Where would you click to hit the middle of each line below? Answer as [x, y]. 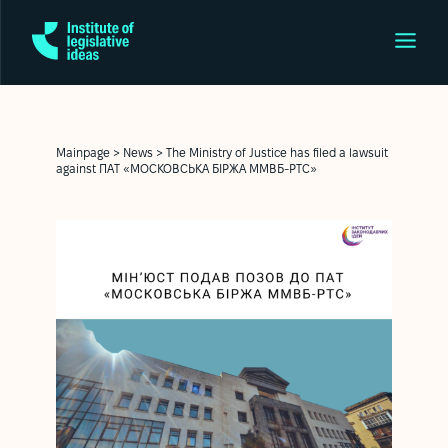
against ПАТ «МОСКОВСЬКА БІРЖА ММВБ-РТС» [186, 169]
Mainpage [83, 153]
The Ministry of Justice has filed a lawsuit [277, 153]
